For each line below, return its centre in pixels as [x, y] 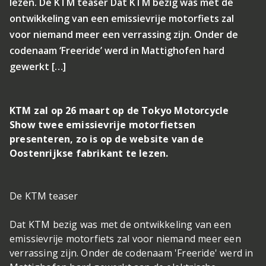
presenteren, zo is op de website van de [107, 139]
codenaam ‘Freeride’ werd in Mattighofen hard [117, 50]
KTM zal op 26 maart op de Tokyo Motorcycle [119, 110]
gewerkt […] [38, 66]
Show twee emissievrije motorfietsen [103, 125]
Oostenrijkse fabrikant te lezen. [89, 153]
